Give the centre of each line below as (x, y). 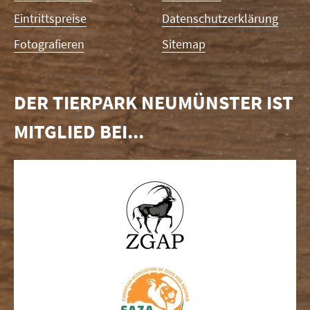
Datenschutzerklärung (220, 18)
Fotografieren (49, 44)
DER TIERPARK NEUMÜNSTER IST (154, 102)
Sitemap (184, 44)
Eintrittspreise (50, 18)
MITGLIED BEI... (79, 131)
